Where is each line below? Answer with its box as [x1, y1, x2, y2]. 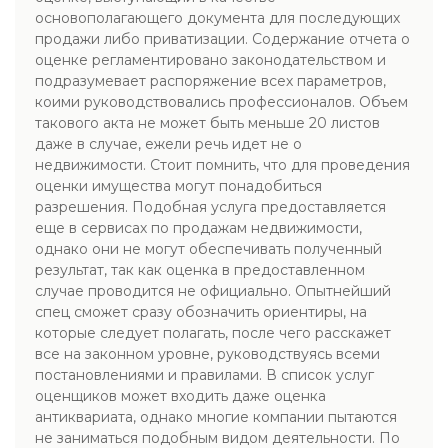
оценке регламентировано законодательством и [35, 51, 386, 69]
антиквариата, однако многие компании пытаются [35, 408, 397, 426]
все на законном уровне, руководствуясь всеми [35, 345, 380, 363]
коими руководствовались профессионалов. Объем [35, 93, 408, 111]
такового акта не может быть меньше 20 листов [35, 114, 380, 132]
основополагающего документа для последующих [35, 9, 400, 27]
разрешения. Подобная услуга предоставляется [35, 198, 386, 216]
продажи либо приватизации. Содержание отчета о [35, 30, 410, 48]
